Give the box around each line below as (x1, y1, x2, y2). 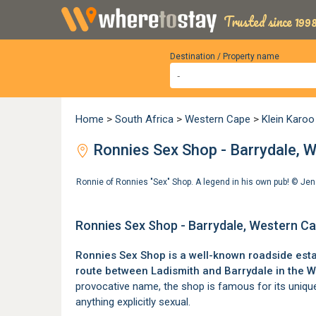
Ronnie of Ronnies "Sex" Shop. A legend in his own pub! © (76, 177, 300, 187)
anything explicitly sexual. (75, 296, 190, 308)
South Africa (115, 113, 174, 126)
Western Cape (185, 113, 250, 126)
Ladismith (151, 265, 200, 277)
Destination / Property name (169, 51, 279, 61)
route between (75, 265, 151, 277)
